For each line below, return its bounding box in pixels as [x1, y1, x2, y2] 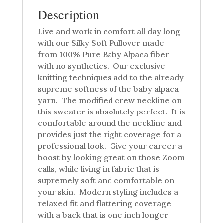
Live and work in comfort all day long [37, 26, 180, 37]
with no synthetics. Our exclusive [37, 61, 165, 71]
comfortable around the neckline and [37, 118, 182, 128]
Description [37, 6, 99, 23]
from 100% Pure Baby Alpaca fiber [37, 49, 169, 60]
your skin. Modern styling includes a [37, 187, 178, 197]
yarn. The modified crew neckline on [37, 95, 182, 106]
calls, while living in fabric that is [37, 164, 159, 174]
